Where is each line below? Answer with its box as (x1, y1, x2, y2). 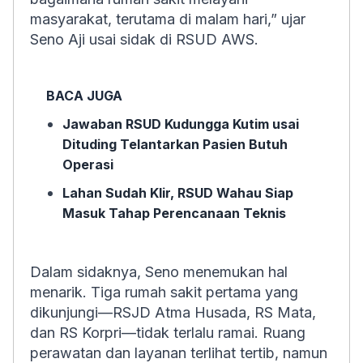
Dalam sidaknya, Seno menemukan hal (30, 263, 288, 280)
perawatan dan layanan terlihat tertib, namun (30, 344, 327, 361)
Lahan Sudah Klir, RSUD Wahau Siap (62, 185, 293, 201)
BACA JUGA (46, 88, 122, 104)
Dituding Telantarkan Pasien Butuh (62, 136, 288, 152)
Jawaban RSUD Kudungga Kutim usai (62, 116, 299, 132)
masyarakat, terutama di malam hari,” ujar (30, 11, 305, 28)
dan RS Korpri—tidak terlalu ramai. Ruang (30, 324, 305, 341)
